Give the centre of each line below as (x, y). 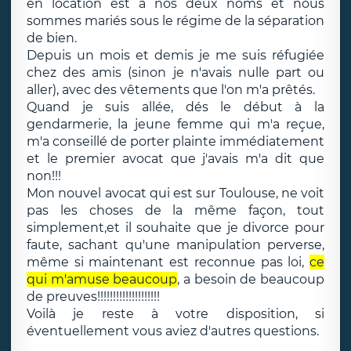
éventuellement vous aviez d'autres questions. (173, 331)
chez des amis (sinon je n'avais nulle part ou (175, 72)
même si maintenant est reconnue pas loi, (168, 262)
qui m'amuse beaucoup (102, 279)
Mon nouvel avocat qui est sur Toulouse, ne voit (175, 193)
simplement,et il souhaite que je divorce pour (175, 228)
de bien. (52, 38)
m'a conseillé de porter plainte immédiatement (175, 141)
